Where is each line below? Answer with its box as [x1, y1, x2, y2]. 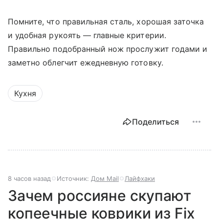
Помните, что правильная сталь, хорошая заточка [8, 17, 204, 27]
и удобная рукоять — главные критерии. [8, 30, 166, 41]
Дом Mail [91, 175, 119, 183]
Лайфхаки [125, 175, 155, 183]
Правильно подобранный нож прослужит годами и [8, 44, 208, 54]
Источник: [57, 175, 91, 183]
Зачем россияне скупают [8, 187, 191, 205]
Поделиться [132, 117, 179, 127]
